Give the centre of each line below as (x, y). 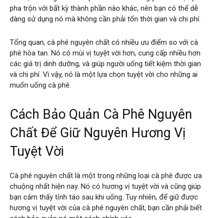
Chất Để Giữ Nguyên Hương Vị (98, 133)
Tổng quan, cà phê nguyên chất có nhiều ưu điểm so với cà (104, 42)
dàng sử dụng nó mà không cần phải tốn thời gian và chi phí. (105, 19)
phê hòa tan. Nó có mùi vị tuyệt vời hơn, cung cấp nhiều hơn (105, 53)
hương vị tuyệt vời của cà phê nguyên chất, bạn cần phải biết (106, 208)
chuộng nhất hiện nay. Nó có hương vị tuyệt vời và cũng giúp (105, 186)
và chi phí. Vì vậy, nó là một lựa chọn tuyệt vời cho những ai (104, 74)
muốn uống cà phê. (40, 85)
